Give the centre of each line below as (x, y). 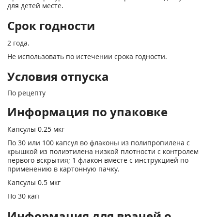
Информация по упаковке (87, 112)
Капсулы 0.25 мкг (36, 129)
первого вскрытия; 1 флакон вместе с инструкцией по (98, 160)
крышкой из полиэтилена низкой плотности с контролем (103, 151)
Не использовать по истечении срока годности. (87, 56)
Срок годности (51, 25)
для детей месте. (35, 6)
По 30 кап (23, 196)
